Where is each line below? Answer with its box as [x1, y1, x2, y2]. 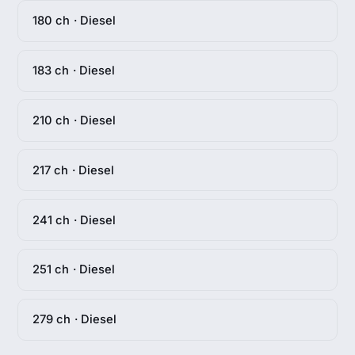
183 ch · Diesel [32, 63, 116, 78]
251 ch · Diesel [32, 262, 116, 277]
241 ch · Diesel [32, 212, 116, 227]
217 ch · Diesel [32, 162, 115, 177]
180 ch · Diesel [32, 13, 116, 29]
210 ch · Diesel [32, 113, 116, 128]
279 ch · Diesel [32, 312, 117, 327]
